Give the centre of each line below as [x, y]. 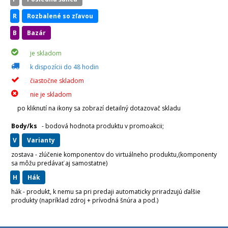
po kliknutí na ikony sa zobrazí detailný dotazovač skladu [99, 108]
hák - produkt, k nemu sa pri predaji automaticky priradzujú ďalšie [106, 192]
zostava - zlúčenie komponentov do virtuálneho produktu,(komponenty [114, 154]
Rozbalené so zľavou [62, 16]
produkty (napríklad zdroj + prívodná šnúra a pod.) [85, 200]
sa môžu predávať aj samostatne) [59, 163]
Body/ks [24, 126]
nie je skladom [51, 94]
